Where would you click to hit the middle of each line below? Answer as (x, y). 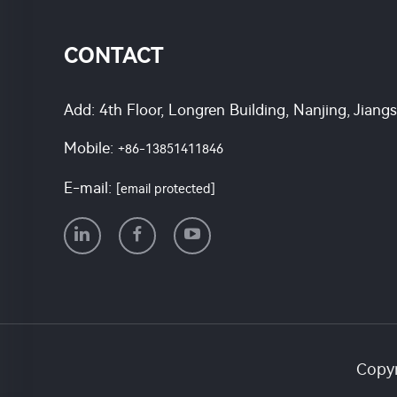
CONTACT (114, 56)
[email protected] (166, 189)
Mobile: (91, 148)
